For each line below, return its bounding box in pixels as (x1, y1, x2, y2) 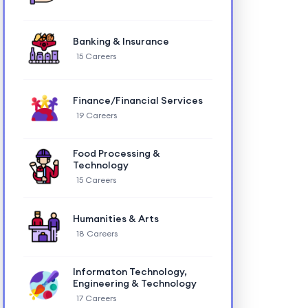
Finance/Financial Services (72, 93, 203, 107)
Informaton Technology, (72, 265, 187, 278)
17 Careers (76, 293, 116, 303)
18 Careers (76, 228, 118, 239)
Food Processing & (72, 147, 160, 159)
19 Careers (76, 109, 117, 120)
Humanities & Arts (72, 212, 159, 225)
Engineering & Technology (72, 277, 197, 289)
